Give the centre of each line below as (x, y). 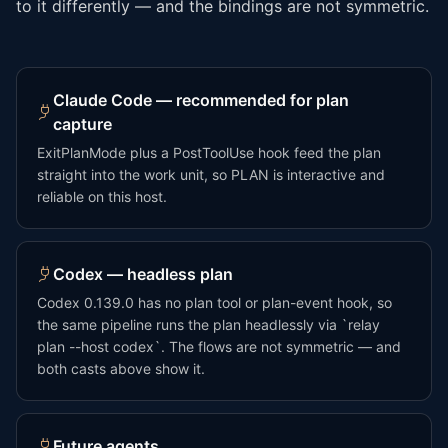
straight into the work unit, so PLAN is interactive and (211, 174)
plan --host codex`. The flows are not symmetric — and (219, 346)
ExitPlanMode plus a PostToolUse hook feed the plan (209, 152)
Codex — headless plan (143, 273)
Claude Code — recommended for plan (201, 99)
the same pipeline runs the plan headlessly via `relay (208, 324)
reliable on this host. (102, 196)
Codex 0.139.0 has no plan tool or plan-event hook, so (214, 302)
